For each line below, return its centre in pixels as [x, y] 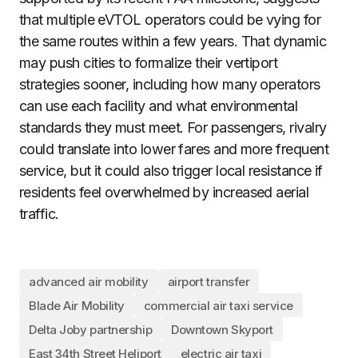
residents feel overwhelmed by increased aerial [164, 192]
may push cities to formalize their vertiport [149, 63]
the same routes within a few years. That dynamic [173, 41]
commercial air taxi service [218, 305]
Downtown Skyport [222, 329]
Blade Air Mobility [77, 305]
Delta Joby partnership [91, 329]
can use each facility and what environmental [159, 106]
